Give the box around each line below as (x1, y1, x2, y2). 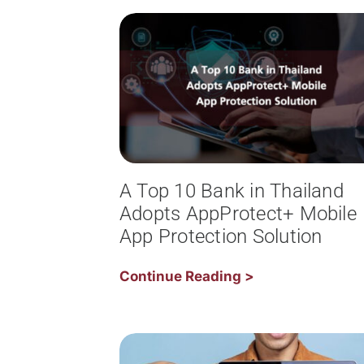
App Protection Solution (119, 224, 323, 248)
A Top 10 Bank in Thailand (119, 179, 344, 202)
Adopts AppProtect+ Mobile (119, 201, 357, 225)
